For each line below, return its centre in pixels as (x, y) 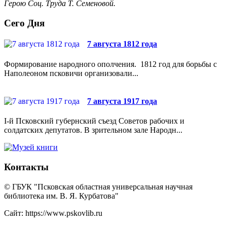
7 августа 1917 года (122, 101)
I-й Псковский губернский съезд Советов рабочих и (94, 121)
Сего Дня (24, 23)
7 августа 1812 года (122, 44)
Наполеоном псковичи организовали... (71, 73)
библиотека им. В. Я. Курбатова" (61, 196)
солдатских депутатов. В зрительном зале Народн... (93, 130)
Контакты (26, 167)
